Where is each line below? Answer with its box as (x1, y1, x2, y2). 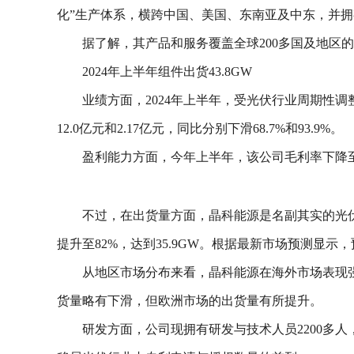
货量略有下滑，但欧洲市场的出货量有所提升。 (57, 293, 322, 307)
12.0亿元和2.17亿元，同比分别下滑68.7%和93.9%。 (57, 122, 343, 136)
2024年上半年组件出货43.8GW (82, 65, 252, 79)
